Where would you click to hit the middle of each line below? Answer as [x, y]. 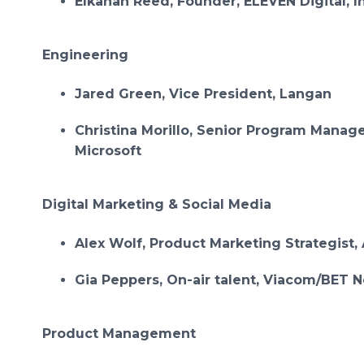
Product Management [119, 334]
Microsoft [110, 151]
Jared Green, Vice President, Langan [203, 94]
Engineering [85, 55]
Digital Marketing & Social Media [157, 204]
